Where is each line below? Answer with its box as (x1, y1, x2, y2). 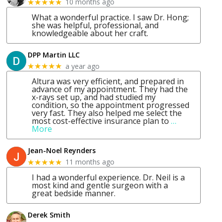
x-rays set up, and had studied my (32, 92, 156, 103)
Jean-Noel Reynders (28, 146, 96, 156)
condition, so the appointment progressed (32, 100, 190, 111)
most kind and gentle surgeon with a (32, 179, 168, 191)
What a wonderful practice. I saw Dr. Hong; (32, 11, 189, 23)
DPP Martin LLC (28, 50, 80, 59)
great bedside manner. (32, 187, 116, 199)
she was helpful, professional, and (32, 19, 159, 31)
